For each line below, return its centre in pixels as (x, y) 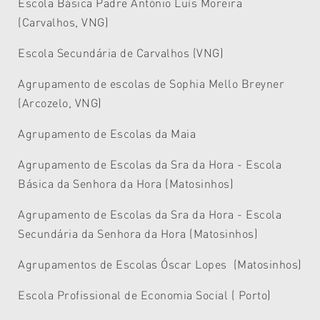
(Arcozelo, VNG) (60, 103)
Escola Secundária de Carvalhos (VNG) (121, 53)
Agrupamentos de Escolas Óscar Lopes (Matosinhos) (160, 264)
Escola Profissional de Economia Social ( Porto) (145, 295)
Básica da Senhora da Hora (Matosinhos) (126, 184)
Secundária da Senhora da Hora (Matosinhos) (138, 234)
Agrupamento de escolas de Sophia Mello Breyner (151, 84)
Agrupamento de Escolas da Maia (107, 134)
